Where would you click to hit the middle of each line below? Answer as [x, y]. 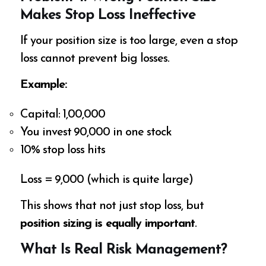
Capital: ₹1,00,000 [63, 114]
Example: [44, 85]
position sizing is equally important [108, 224]
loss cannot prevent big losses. [95, 58]
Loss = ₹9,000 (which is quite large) [107, 180]
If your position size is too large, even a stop [129, 41]
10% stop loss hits [63, 150]
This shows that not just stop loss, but [112, 206]
